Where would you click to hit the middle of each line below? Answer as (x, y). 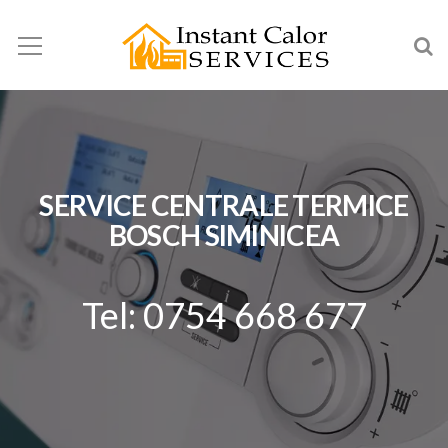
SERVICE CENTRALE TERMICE (224, 205)
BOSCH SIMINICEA (224, 235)
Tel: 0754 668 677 (224, 315)
